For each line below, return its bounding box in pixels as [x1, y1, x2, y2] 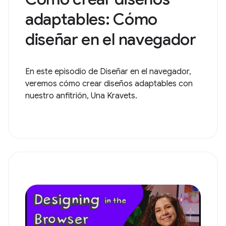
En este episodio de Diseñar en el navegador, [25, 67, 191, 77]
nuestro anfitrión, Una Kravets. [25, 91, 137, 101]
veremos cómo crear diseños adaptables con [25, 79, 193, 89]
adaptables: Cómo [25, 9, 157, 30]
